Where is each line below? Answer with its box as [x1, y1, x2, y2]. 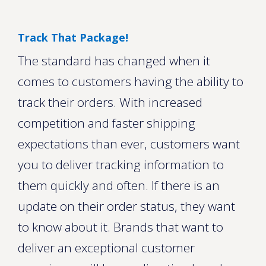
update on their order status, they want [18, 198, 235, 214]
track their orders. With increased [18, 94, 202, 110]
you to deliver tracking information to [18, 156, 224, 173]
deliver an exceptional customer [18, 239, 195, 256]
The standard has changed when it [18, 52, 210, 69]
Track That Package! [18, 30, 128, 45]
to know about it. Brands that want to [18, 218, 223, 235]
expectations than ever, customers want [18, 135, 240, 152]
